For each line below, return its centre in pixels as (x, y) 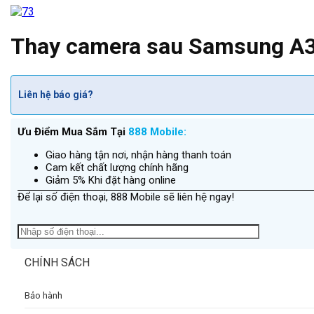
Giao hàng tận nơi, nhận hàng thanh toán (138, 155)
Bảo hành (43, 295)
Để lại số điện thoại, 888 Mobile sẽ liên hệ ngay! (126, 197)
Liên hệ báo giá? (56, 95)
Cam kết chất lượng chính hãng (117, 167)
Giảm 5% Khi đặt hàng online (111, 180)
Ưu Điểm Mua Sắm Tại (73, 131)
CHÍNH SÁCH (57, 262)
